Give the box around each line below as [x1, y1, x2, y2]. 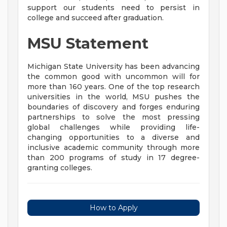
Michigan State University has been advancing [27, 62, 200, 71]
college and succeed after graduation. [27, 13, 164, 23]
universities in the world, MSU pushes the [27, 92, 200, 102]
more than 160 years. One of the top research [27, 82, 200, 92]
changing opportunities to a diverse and [27, 133, 200, 142]
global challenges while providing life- [27, 123, 200, 132]
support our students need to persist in [27, 3, 200, 13]
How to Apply [89, 203, 138, 213]
